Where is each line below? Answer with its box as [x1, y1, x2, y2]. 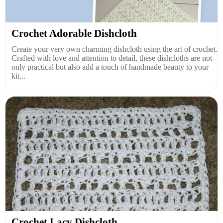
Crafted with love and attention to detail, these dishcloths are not [11, 53, 212, 62]
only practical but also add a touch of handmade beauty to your [11, 62, 209, 71]
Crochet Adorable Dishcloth [11, 27, 137, 39]
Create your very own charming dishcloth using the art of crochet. [11, 44, 218, 53]
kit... [11, 71, 25, 80]
